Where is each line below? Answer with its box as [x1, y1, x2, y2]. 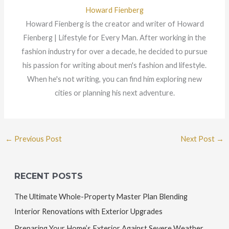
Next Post [180, 134, 217, 143]
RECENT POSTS [14, 170, 83, 181]
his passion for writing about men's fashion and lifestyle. [22, 61, 207, 70]
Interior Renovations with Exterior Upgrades [14, 207, 163, 216]
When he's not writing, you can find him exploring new [27, 75, 202, 84]
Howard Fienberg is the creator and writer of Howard [25, 19, 204, 29]
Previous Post [12, 134, 62, 143]
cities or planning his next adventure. [54, 88, 175, 98]
